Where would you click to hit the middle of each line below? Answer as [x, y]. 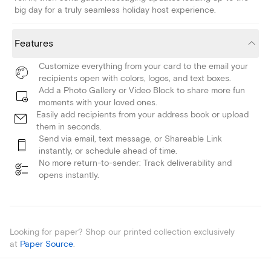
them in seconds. [69, 127]
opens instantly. [69, 175]
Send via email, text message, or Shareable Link [130, 139]
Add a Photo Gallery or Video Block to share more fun [142, 91]
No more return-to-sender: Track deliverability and [135, 163]
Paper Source [47, 244]
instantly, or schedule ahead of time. [108, 151]
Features [34, 44]
